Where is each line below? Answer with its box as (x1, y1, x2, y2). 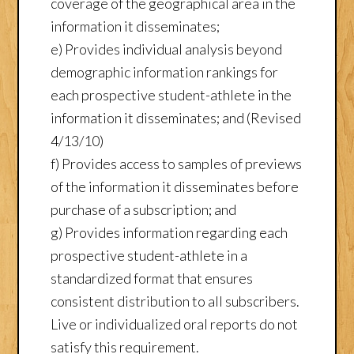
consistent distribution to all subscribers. (51, 292, 300, 310)
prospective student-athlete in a (51, 246, 248, 264)
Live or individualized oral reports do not (51, 314, 299, 333)
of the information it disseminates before (51, 177, 299, 195)
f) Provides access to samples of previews (51, 154, 303, 172)
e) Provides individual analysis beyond (51, 40, 283, 58)
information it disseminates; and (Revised (51, 108, 302, 126)
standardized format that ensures (51, 269, 254, 287)
